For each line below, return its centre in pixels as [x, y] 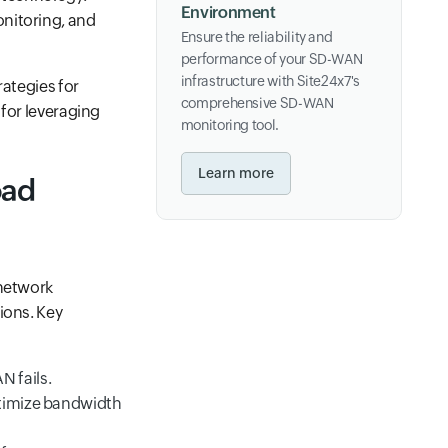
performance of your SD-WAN [271, 59]
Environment [228, 12]
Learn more [235, 173]
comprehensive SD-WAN [257, 103]
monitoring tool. [229, 125]
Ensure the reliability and [256, 37]
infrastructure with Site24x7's [270, 81]
